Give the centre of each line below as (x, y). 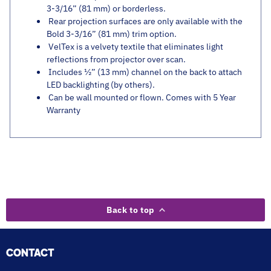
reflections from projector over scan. (116, 60)
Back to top (131, 210)
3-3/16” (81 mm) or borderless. (106, 9)
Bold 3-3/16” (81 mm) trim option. (112, 34)
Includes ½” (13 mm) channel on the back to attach (144, 72)
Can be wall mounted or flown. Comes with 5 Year (141, 98)
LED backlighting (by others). (101, 85)
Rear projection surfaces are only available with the (145, 21)
